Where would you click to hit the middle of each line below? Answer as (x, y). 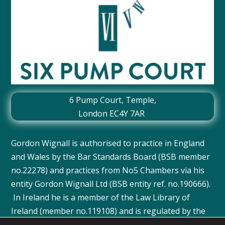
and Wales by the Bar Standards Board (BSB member (111, 157)
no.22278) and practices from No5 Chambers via (102, 171)
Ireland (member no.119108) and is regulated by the (108, 211)
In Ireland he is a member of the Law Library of (101, 198)
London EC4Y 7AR (111, 114)
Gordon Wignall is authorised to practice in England (108, 143)
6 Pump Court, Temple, (113, 100)
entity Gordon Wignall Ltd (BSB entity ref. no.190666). (111, 184)
